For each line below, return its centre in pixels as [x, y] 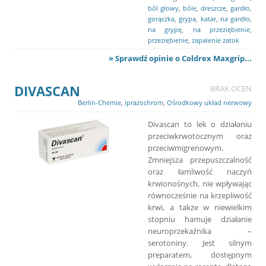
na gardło [235, 18]
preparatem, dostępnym [200, 254]
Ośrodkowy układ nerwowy [209, 102]
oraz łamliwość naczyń [200, 171]
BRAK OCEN [231, 88]
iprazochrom [144, 102]
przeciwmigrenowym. [186, 148]
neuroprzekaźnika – [200, 231]
